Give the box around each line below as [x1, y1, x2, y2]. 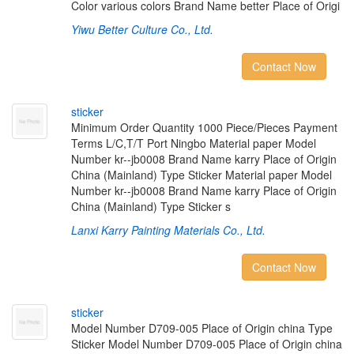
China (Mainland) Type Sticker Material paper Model [70, 167, 332, 183]
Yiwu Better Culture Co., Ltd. [70, 21, 213, 37]
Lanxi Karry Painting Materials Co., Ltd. [70, 222, 265, 238]
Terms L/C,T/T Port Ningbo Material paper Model [70, 135, 316, 151]
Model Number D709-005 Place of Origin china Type [70, 320, 333, 336]
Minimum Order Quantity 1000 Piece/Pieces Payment [70, 119, 337, 135]
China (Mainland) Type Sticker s [70, 198, 231, 214]
